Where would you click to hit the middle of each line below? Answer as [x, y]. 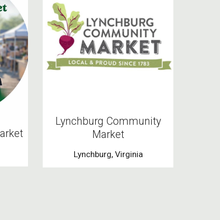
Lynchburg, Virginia [108, 154]
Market [108, 135]
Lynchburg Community [108, 121]
